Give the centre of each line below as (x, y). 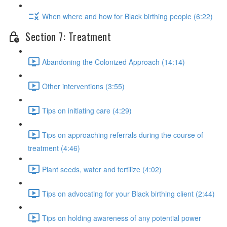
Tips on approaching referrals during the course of (123, 135)
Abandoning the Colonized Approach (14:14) (113, 62)
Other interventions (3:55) (83, 86)
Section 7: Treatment (68, 37)
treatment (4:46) (54, 148)
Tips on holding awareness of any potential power (122, 218)
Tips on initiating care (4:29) (87, 110)
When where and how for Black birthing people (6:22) (127, 16)
